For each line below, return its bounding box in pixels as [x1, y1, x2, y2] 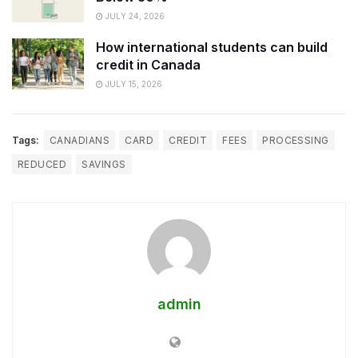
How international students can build [96, 38, 328, 55]
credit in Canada [96, 56, 201, 73]
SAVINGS [82, 157, 126, 170]
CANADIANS [50, 133, 110, 146]
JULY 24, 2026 [103, 11, 165, 22]
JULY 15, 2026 [103, 78, 162, 89]
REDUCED [18, 157, 67, 170]
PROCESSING [262, 133, 329, 146]
